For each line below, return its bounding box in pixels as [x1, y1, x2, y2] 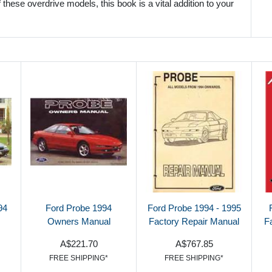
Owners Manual [47, 216, 110, 226]
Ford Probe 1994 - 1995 [147, 202, 241, 213]
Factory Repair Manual [149, 216, 239, 226]
